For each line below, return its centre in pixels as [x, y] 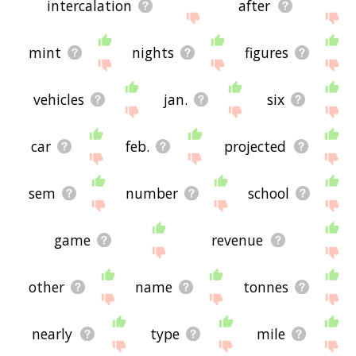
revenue [238, 240]
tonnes [266, 287]
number [151, 193]
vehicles [58, 100]
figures [267, 53]
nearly [52, 334]
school [268, 193]
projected [255, 147]
